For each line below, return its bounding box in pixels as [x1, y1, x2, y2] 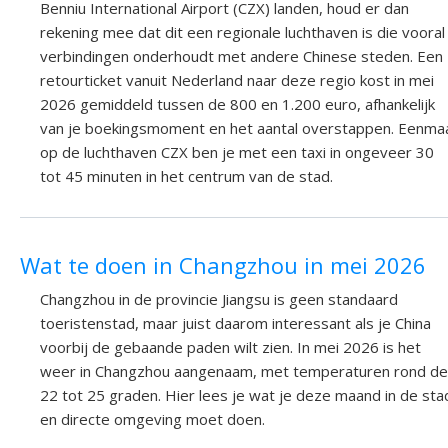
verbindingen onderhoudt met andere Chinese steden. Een [40, 45, 443, 66]
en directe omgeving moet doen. [40, 409, 265, 430]
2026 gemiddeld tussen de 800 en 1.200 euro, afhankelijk [40, 93, 435, 114]
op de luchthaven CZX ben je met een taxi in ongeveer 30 [40, 141, 434, 162]
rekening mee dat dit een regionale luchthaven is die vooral [40, 21, 445, 42]
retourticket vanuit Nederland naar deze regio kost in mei [40, 69, 434, 90]
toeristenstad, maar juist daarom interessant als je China [40, 313, 431, 334]
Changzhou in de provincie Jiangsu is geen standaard [40, 289, 398, 310]
